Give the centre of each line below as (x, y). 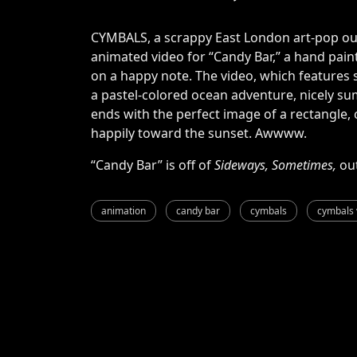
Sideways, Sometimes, (275, 165)
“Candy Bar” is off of (153, 165)
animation (124, 210)
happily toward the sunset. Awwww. (200, 133)
